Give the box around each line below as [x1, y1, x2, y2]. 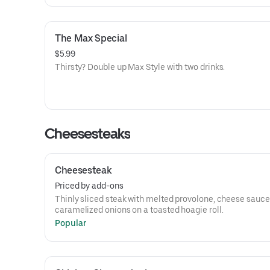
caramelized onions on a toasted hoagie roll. [55, 205, 224, 215]
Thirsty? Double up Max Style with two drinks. [55, 62, 225, 72]
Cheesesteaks [45, 125, 131, 142]
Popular [55, 218, 87, 228]
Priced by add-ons [55, 181, 124, 190]
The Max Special [55, 33, 127, 44]
